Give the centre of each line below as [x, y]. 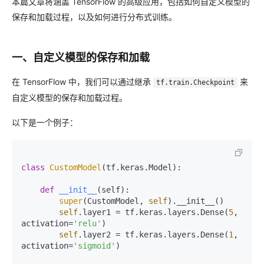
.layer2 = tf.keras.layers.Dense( [153, 235]
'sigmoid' [94, 246]
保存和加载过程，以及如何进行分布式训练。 [94, 17]
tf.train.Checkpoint [195, 82]
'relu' [87, 223]
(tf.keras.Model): [141, 167]
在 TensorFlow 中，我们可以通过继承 [82, 82]
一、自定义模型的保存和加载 [81, 57]
